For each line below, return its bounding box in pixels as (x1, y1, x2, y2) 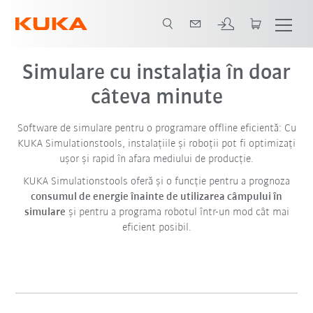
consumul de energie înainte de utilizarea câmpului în (31, 191, 282, 203)
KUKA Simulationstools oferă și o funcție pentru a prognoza (23, 176, 290, 187)
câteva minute (90, 87, 223, 109)
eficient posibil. (122, 222, 191, 233)
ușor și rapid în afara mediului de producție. (59, 154, 254, 165)
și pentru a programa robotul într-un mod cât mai (65, 207, 289, 218)
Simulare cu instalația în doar (22, 62, 291, 85)
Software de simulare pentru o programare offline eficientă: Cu (17, 123, 296, 134)
